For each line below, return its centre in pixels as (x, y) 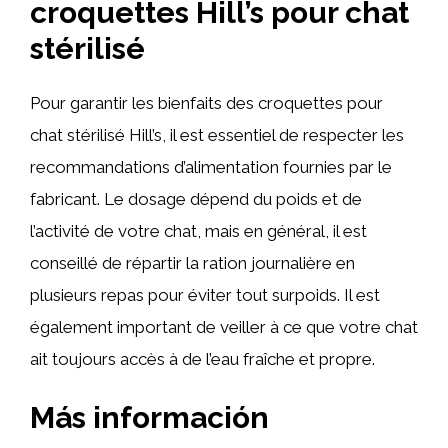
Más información (149, 417)
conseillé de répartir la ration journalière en (192, 262)
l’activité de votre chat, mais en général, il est (198, 230)
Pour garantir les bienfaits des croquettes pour (206, 102)
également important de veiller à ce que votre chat (224, 326)
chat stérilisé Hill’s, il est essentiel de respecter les (217, 134)
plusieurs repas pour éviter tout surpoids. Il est (205, 294)
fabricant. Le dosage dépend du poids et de (196, 198)
